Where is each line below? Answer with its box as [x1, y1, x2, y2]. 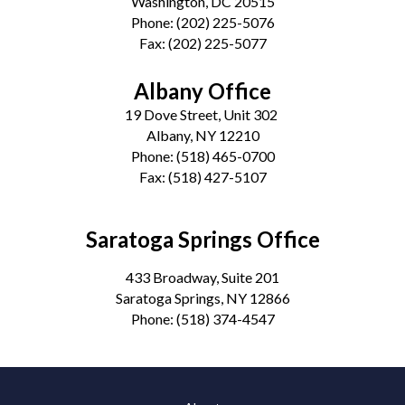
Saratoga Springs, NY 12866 [115, 288, 290, 306]
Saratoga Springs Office [85, 225, 320, 252]
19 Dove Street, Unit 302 [125, 105, 280, 123]
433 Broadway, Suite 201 [126, 268, 279, 286]
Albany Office [134, 77, 271, 104]
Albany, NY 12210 [146, 126, 259, 144]
